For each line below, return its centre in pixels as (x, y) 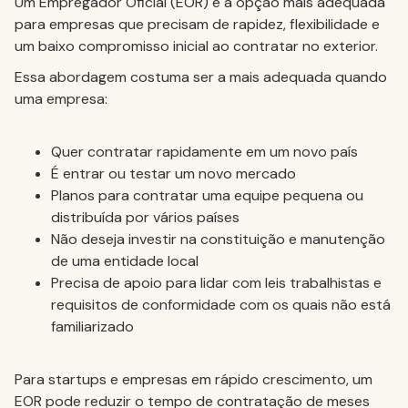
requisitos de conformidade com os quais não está (221, 305)
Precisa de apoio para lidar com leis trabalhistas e (216, 283)
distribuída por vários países (145, 217)
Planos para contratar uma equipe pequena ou (207, 195)
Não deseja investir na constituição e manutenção (218, 239)
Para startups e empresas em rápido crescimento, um (194, 379)
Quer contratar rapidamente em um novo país (204, 152)
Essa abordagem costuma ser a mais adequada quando (201, 77)
